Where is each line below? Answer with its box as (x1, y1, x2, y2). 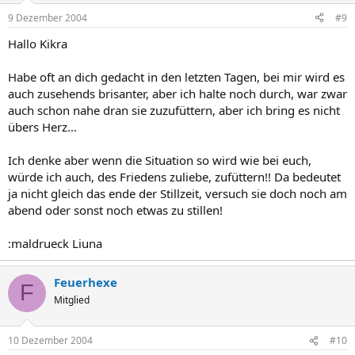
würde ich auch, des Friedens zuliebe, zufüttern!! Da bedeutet (8, 168, 341, 185)
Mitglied (54, 292, 90, 307)
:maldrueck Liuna (8, 235, 102, 251)
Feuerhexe (54, 273, 117, 290)
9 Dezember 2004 (8, 10, 87, 25)
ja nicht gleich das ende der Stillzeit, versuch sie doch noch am (8, 185, 347, 201)
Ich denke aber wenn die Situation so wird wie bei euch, (8, 151, 311, 168)
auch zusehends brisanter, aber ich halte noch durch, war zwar (8, 85, 347, 101)
